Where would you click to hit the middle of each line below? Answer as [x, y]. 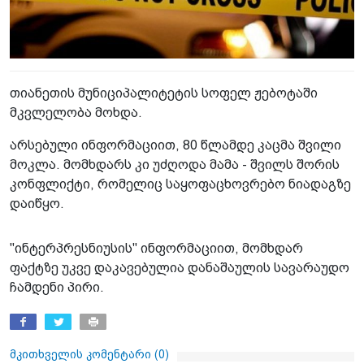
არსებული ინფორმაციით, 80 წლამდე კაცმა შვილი [175, 145]
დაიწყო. [37, 204]
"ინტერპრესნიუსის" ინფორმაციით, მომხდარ [156, 249]
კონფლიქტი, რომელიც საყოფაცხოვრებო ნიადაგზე [180, 184]
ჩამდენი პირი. [57, 288]
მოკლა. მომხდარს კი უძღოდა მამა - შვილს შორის [175, 165]
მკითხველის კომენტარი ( [84, 355]
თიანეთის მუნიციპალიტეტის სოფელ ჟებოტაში [164, 93]
